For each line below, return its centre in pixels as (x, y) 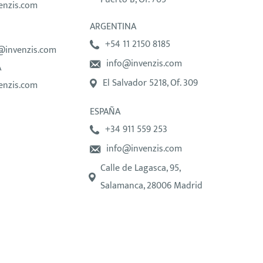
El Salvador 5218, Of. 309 (151, 83)
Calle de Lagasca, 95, (141, 168)
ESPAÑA (105, 112)
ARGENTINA (113, 27)
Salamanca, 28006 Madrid (152, 186)
